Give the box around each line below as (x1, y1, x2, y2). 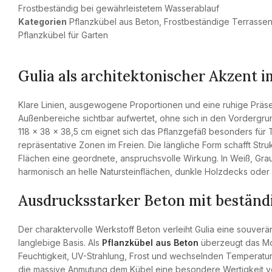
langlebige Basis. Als (18, 237, 102, 248)
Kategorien (18, 16, 67, 27)
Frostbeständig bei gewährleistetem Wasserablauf (18, 3, 219, 13)
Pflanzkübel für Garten (18, 30, 108, 40)
